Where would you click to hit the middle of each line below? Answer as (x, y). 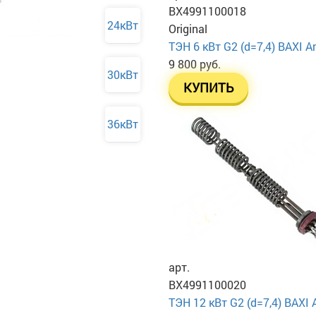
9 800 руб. (195, 63)
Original (188, 28)
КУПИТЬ (208, 87)
